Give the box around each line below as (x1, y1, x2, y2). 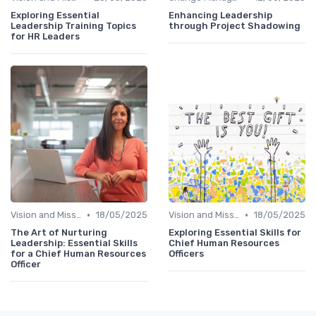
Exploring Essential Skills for (169, 227, 301, 238)
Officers (169, 248, 204, 260)
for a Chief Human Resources (11, 248, 146, 260)
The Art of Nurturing (11, 227, 107, 238)
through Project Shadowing (169, 20, 300, 32)
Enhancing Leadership (169, 10, 272, 21)
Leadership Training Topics (11, 20, 136, 32)
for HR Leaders (11, 31, 80, 42)
